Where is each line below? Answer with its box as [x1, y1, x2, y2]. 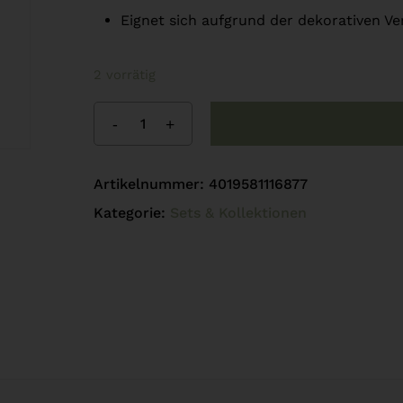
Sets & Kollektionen [169, 204, 307, 221]
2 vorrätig [93, 67, 156, 83]
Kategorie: [93, 204, 170, 221]
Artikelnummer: [93, 175, 209, 193]
